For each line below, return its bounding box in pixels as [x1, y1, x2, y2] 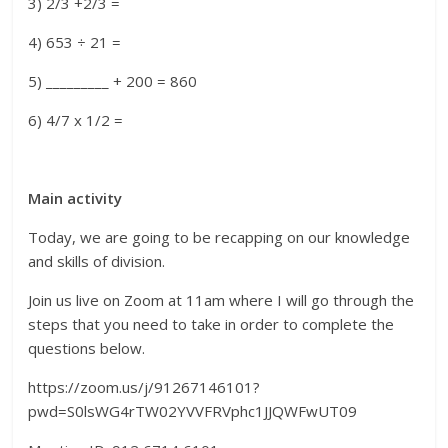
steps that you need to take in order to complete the [28, 314, 395, 335]
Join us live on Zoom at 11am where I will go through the [28, 290, 415, 311]
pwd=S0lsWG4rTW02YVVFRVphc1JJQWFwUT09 [28, 401, 358, 422]
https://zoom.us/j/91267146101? [28, 377, 261, 398]
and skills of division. [28, 251, 166, 272]
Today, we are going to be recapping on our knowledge [28, 227, 411, 248]
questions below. [28, 338, 146, 359]
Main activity [28, 188, 123, 209]
